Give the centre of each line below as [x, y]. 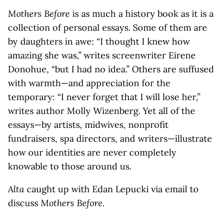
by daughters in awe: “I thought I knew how [99, 41]
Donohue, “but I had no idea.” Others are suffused [111, 69]
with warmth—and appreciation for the [89, 83]
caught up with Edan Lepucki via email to [113, 189]
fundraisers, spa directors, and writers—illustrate [110, 139]
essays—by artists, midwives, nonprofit [88, 125]
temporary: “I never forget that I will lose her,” [104, 97]
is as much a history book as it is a [143, 14]
